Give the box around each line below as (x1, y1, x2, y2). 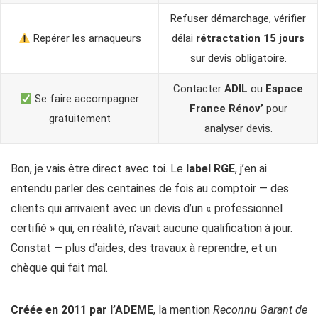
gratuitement (48, 112, 111, 126)
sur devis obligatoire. (190, 52, 287, 65)
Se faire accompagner (32, 92, 140, 106)
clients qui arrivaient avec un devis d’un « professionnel (11, 202, 283, 216)
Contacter (173, 82, 224, 96)
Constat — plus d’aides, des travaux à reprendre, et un (11, 241, 277, 256)
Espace (265, 82, 303, 96)
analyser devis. (204, 122, 273, 136)
